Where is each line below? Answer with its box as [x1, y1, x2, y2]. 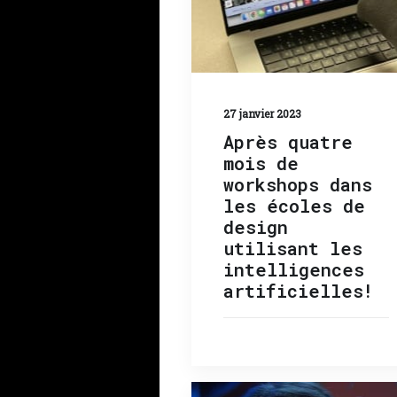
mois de [223, 152, 299, 175]
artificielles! [223, 279, 373, 302]
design [223, 215, 288, 238]
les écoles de [223, 194, 365, 217]
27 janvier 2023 [223, 106, 301, 121]
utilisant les [223, 237, 362, 260]
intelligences [223, 258, 364, 281]
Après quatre [223, 130, 353, 153]
